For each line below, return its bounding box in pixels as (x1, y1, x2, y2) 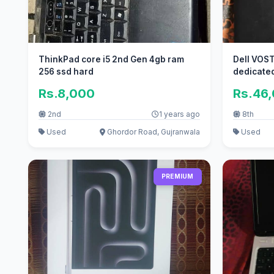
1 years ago (158, 109, 200, 119)
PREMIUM (161, 172, 194, 180)
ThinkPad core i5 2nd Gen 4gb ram (38, 54, 184, 65)
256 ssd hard (38, 67, 94, 77)
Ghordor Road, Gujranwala (105, 127, 200, 136)
